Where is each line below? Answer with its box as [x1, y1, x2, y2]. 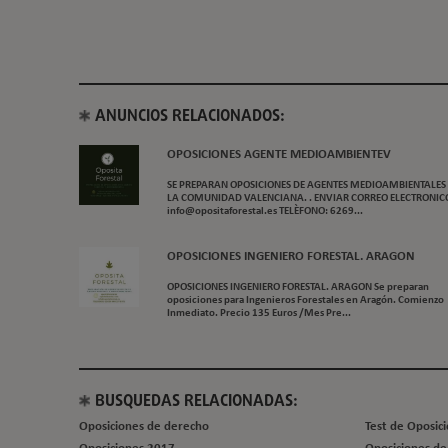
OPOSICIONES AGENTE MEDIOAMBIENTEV [167, 148, 391, 162]
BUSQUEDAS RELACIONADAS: [95, 390, 298, 414]
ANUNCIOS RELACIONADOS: [95, 105, 285, 129]
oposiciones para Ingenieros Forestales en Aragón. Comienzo [167, 295, 444, 306]
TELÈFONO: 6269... [277, 206, 363, 217]
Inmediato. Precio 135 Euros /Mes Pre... [167, 308, 351, 319]
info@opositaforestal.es [167, 206, 277, 217]
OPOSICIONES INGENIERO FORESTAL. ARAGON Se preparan [167, 282, 429, 293]
